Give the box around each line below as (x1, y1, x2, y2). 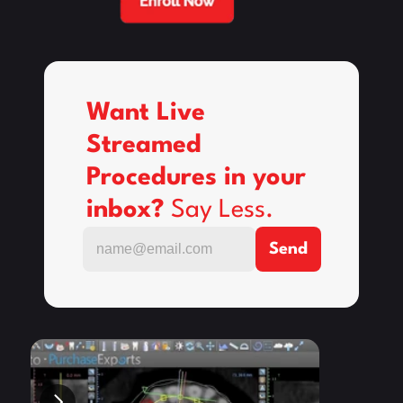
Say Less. (170, 197, 273, 223)
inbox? (85, 197, 171, 223)
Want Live (85, 100, 205, 126)
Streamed (85, 132, 201, 158)
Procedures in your (85, 165, 306, 191)
